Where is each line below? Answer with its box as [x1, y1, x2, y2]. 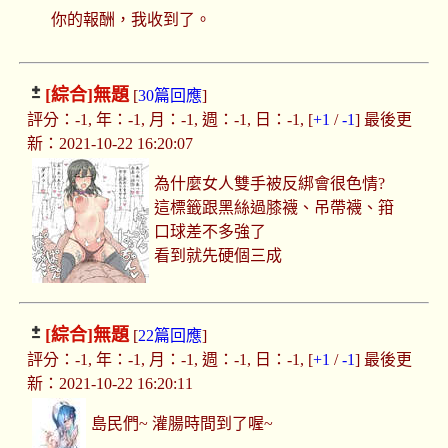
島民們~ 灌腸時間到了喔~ [91, 415, 274, 433]
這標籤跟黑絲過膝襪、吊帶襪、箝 [154, 199, 395, 217]
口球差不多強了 [154, 223, 267, 241]
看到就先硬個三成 [154, 247, 283, 265]
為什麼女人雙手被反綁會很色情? [154, 175, 386, 193]
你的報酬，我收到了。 [50, 11, 211, 29]
